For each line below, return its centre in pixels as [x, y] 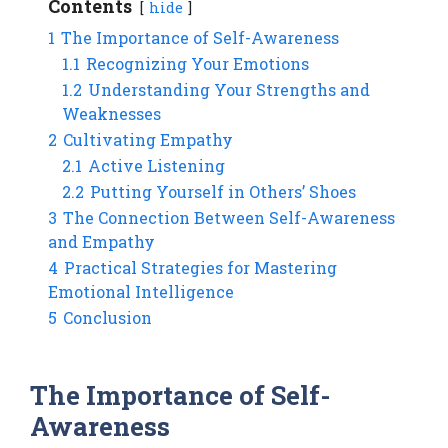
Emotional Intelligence [141, 291]
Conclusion [107, 317]
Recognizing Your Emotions [197, 63]
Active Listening [156, 165]
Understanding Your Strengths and [229, 89]
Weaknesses [111, 113]
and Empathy [101, 241]
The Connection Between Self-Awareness [229, 217]
